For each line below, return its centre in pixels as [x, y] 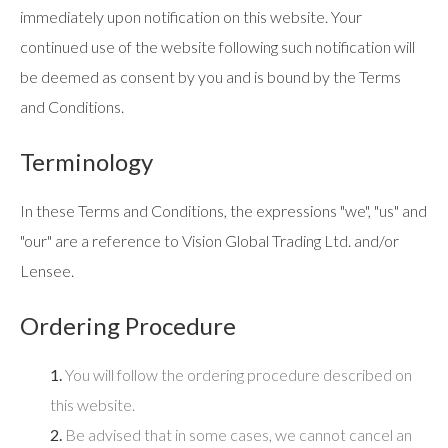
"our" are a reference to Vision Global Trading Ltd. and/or [209, 240]
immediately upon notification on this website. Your [191, 16]
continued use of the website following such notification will [217, 46]
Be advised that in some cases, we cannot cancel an [238, 434]
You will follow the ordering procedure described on [238, 374]
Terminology [86, 161]
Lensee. [47, 270]
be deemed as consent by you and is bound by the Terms [210, 76]
